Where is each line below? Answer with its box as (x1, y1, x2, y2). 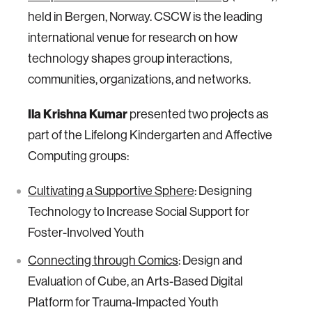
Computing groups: (28, 149, 129, 163)
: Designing (194, 184, 252, 198)
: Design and (178, 253, 242, 267)
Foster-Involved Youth (28, 226, 144, 240)
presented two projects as (130, 107, 269, 121)
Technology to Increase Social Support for (28, 205, 249, 219)
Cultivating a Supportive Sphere (28, 184, 194, 198)
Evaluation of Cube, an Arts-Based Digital (28, 274, 243, 288)
